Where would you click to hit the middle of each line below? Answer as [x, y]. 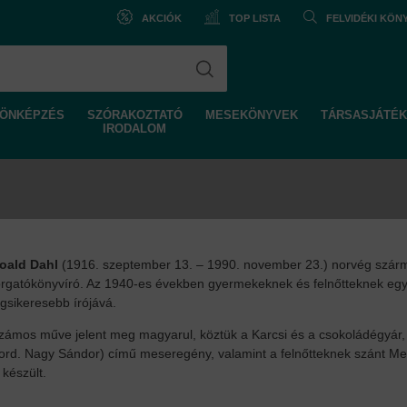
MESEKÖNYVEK [251, 115]
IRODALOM [134, 129]
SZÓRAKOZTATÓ [134, 115]
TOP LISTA [255, 18]
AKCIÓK [162, 18]
